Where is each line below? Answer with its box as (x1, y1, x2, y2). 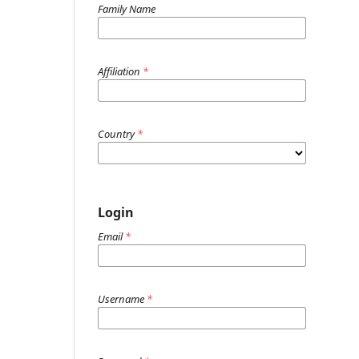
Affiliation (98, 63, 143, 79)
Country (98, 126, 137, 141)
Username (98, 291, 147, 306)
